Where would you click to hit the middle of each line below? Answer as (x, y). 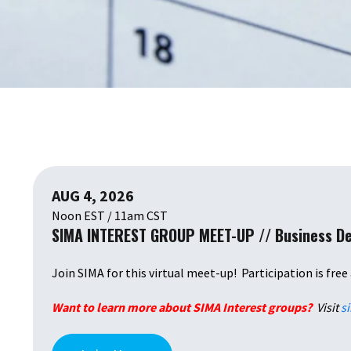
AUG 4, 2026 (93, 196)
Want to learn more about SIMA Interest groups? (183, 308)
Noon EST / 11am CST (110, 216)
